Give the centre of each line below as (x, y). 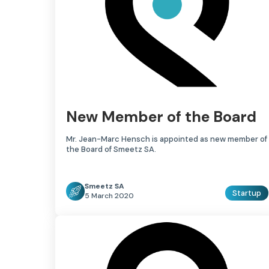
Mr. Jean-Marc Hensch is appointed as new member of (167, 139)
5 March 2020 (109, 196)
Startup (247, 193)
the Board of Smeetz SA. (111, 150)
